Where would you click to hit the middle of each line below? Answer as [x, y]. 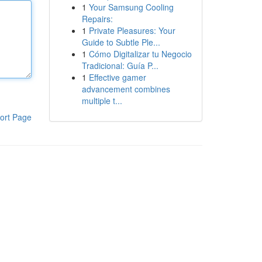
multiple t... [102, 101]
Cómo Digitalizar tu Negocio [140, 54]
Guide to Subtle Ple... [121, 42]
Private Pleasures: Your [132, 30]
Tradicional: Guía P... [120, 65]
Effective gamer [117, 77]
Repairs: [97, 19]
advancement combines [126, 89]
